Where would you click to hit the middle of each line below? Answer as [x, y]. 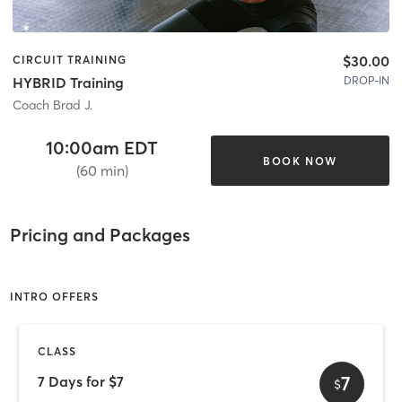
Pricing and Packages [100, 234]
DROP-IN [367, 80]
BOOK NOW [300, 161]
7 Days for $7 [81, 381]
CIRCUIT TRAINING [70, 59]
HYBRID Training [68, 83]
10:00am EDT [102, 148]
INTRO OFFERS [54, 297]
